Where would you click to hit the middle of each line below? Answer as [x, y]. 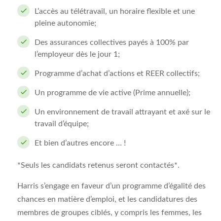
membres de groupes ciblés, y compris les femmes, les [110, 213]
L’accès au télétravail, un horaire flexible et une [115, 11]
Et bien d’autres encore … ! [80, 143]
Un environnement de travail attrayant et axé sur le [122, 112]
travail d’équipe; [62, 124]
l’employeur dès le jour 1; [77, 54]
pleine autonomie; [65, 23]
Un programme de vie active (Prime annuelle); [112, 93]
